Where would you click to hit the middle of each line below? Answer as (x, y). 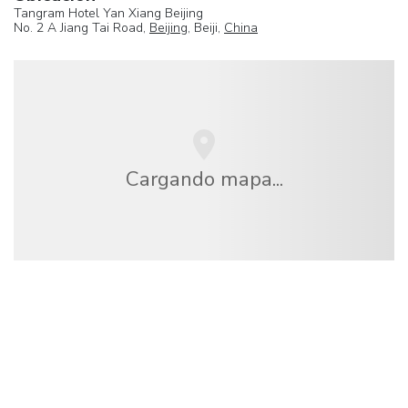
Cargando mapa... (204, 178)
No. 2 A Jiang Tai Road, (82, 27)
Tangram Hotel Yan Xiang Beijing (108, 13)
